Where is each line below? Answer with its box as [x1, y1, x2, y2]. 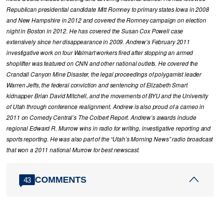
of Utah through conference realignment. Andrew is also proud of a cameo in [6, 103, 204, 111]
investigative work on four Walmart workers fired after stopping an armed [6, 49, 193, 57]
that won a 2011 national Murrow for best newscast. [6, 146, 140, 154]
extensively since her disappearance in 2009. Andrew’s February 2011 [6, 38, 190, 46]
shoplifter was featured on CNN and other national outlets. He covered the [6, 59, 198, 68]
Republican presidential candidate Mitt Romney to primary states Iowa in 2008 [6, 5, 209, 14]
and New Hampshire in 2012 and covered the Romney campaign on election [6, 16, 206, 25]
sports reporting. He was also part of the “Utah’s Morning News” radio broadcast [6, 135, 213, 143]
